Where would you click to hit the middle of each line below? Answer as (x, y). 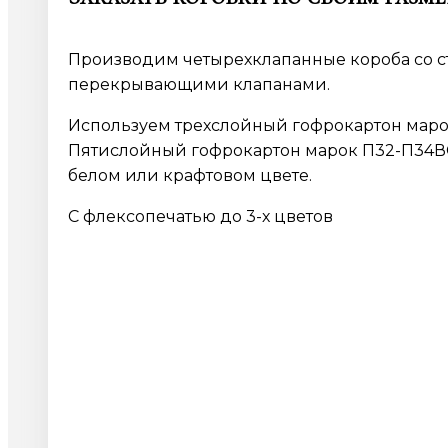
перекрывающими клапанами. (199, 84)
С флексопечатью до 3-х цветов (200, 216)
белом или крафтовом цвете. (190, 175)
